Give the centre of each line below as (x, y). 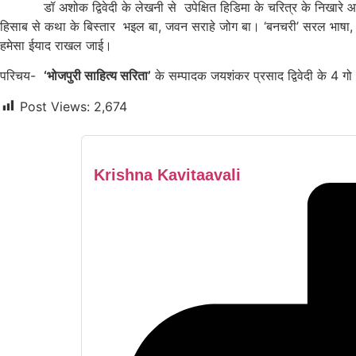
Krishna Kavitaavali (167, 174)
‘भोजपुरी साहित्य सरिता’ (97, 76)
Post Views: (55, 106)
